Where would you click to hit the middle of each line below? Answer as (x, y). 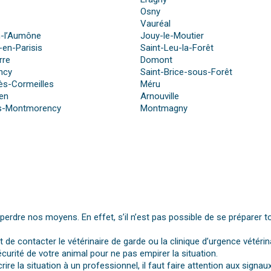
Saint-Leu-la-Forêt (177, 48)
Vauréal (155, 24)
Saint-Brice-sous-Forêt (186, 72)
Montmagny (164, 109)
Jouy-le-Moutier (172, 36)
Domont (156, 60)
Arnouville (159, 96)
